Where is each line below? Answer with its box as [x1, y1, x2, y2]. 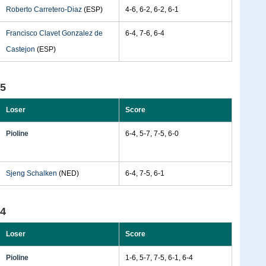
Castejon [6, 45, 35, 53]
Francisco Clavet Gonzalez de [6, 29, 103, 37]
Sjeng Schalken [6, 169, 57, 178]
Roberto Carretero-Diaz [6, 5, 82, 14]
